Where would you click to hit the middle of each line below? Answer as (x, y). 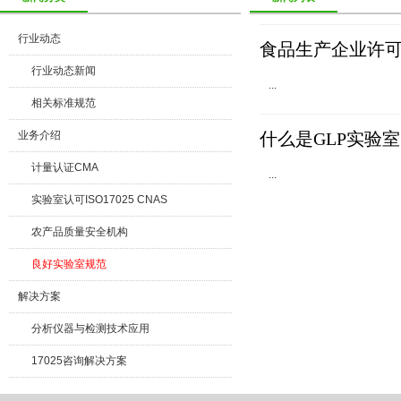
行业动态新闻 (64, 71)
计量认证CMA (65, 167)
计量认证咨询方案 (74, 393)
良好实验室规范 (69, 264)
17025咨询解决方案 (79, 361)
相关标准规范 (64, 103)
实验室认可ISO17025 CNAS (99, 200)
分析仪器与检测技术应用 (90, 328)
